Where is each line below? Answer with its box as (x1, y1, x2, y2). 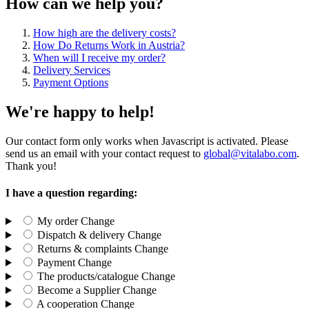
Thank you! (6, 159, 57, 172)
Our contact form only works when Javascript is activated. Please (6, 134, 288, 147)
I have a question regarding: (6, 186, 137, 199)
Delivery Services (33, 63, 110, 76)
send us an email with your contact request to (6, 147, 203, 159)
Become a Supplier (37, 284, 120, 297)
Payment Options (33, 76, 108, 88)
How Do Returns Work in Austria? (33, 39, 185, 51)
